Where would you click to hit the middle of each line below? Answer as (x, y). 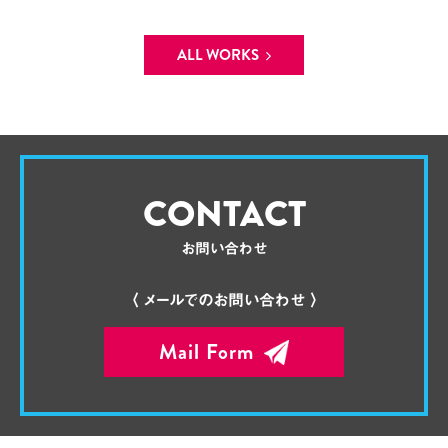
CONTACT (224, 214)
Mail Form (206, 352)
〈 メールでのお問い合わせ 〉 (224, 300)
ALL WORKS (217, 54)
